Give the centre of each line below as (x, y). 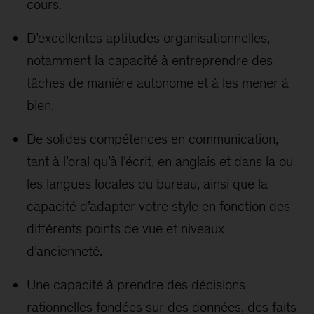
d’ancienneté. (65, 251)
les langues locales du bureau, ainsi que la (148, 184)
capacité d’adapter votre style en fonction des (159, 206)
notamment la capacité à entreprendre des (150, 60)
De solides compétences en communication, (153, 139)
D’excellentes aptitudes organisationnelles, (149, 38)
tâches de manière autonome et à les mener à (158, 83)
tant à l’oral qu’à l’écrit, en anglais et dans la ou (160, 161)
